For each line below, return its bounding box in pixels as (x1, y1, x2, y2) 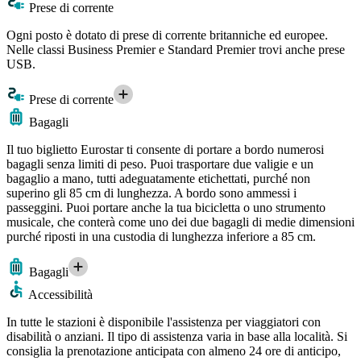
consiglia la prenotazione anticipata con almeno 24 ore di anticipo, (6, 343, 341, 358)
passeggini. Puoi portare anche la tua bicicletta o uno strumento (6, 200, 326, 214)
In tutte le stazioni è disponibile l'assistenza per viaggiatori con (6, 314, 321, 329)
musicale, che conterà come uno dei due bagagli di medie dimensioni (6, 214, 355, 229)
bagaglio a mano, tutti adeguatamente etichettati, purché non (6, 171, 310, 185)
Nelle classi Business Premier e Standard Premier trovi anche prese (6, 42, 345, 56)
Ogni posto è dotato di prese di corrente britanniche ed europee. (6, 27, 328, 42)
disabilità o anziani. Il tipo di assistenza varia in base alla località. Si (6, 329, 347, 343)
